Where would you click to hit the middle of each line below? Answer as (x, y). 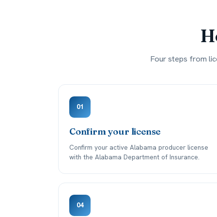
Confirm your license (115, 132)
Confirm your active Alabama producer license (139, 147)
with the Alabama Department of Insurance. (134, 157)
